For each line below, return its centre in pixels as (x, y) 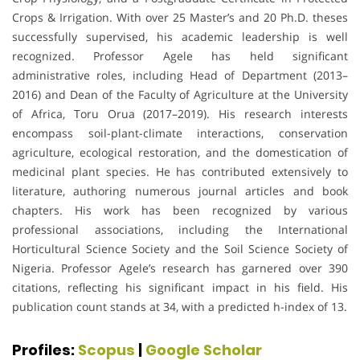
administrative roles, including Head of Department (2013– (180, 76)
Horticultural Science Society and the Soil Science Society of (180, 249)
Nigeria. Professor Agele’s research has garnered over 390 (180, 268)
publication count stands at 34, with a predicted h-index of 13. (180, 307)
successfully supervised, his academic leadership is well (180, 37)
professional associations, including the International (180, 230)
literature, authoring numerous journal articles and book (180, 191)
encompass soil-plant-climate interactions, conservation (180, 133)
